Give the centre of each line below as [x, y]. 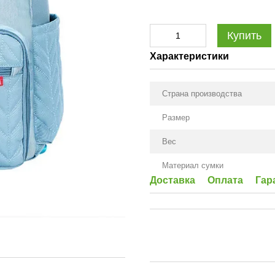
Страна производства [202, 94]
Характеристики [189, 56]
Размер [176, 118]
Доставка [172, 180]
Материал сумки [193, 165]
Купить [244, 36]
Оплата [225, 180]
